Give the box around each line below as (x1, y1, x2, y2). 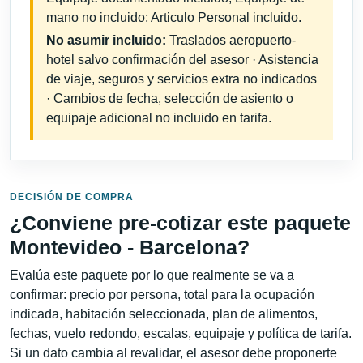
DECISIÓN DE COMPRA (10, 190, 134, 203)
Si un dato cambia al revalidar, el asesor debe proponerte (10, 345, 337, 360)
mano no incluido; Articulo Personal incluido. (46, 11, 301, 25)
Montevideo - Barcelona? (10, 235, 250, 258)
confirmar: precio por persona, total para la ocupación (10, 287, 314, 301)
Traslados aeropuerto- (166, 33, 296, 48)
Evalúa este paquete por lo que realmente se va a (10, 267, 294, 282)
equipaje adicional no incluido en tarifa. (46, 111, 271, 126)
